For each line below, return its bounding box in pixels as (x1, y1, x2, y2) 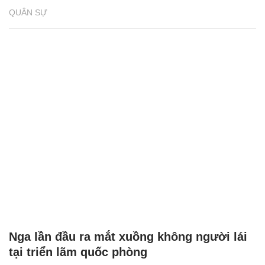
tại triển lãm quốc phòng (9, 245, 147, 259)
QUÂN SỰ (9, 7, 47, 17)
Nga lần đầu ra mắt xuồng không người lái (9, 230, 247, 244)
